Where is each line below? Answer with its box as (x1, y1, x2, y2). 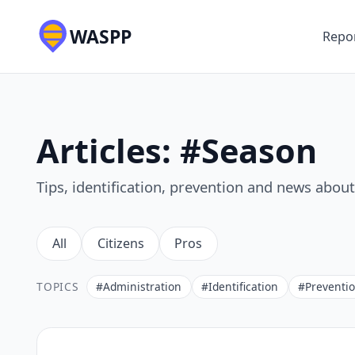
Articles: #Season (36, 128, 318, 173)
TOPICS (36, 278, 79, 294)
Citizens (97, 234, 144, 252)
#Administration (96, 278, 182, 294)
